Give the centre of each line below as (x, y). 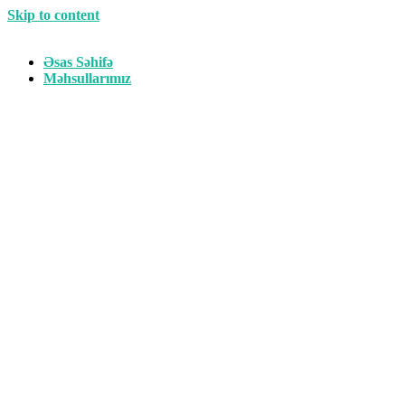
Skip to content (53, 15)
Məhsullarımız (87, 78)
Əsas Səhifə (78, 62)
